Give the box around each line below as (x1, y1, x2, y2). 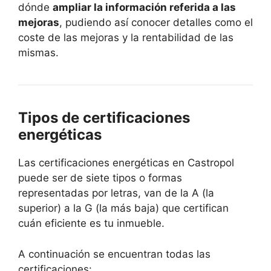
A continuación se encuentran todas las (18, 247, 211, 260)
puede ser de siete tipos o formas (18, 172, 182, 184)
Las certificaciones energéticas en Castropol (18, 157, 234, 169)
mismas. (18, 47, 59, 59)
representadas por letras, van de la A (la (18, 187, 214, 200)
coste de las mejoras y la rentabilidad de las (18, 31, 233, 44)
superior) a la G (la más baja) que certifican (18, 202, 229, 215)
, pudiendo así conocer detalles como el (59, 16, 253, 29)
